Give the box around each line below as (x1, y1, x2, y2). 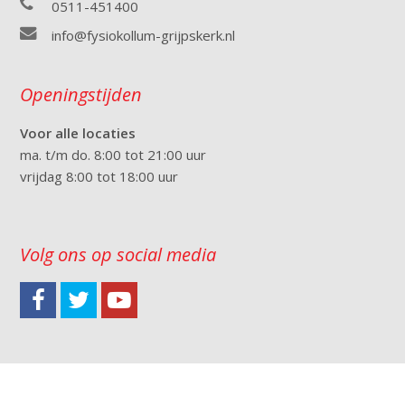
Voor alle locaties (20, 124, 137, 143)
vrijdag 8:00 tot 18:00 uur (20, 167, 179, 186)
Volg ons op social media (20, 242, 217, 268)
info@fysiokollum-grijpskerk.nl (52, 26, 236, 45)
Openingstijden (20, 82, 143, 108)
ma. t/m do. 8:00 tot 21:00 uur (20, 146, 207, 165)
